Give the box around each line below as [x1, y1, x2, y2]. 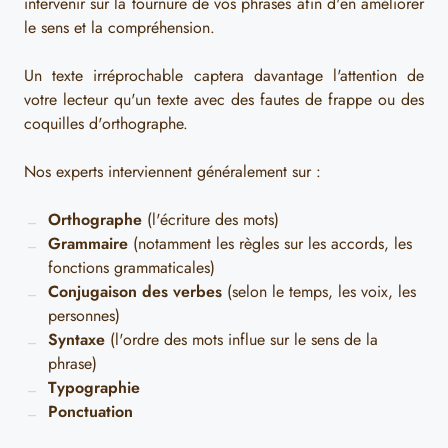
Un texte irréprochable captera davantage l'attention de [24, 64, 424, 87]
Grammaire [48, 232, 128, 255]
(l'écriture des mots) [142, 208, 279, 231]
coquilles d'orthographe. [24, 112, 188, 135]
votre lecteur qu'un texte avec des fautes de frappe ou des [24, 88, 424, 111]
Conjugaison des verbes [48, 280, 222, 303]
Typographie [48, 376, 140, 399]
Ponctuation [48, 400, 133, 423]
